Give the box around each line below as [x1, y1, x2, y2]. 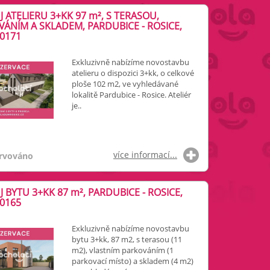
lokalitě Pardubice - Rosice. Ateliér [71, 89, 191, 100]
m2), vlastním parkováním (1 [71, 245, 174, 256]
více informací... [113, 149, 177, 160]
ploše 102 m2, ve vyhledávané [71, 78, 178, 89]
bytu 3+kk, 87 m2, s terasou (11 [71, 234, 182, 245]
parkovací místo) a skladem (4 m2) [71, 256, 193, 266]
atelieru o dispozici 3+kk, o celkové [71, 67, 194, 78]
